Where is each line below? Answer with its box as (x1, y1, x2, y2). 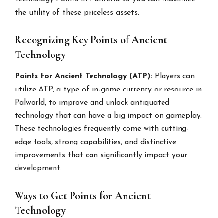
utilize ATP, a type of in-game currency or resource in (15, 85, 202, 93)
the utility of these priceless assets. (15, 8, 140, 17)
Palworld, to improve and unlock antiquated (15, 98, 170, 107)
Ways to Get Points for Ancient (15, 189, 151, 202)
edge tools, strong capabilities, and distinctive (15, 138, 177, 146)
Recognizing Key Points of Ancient (15, 33, 168, 46)
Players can (152, 72, 195, 80)
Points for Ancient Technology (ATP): (15, 72, 153, 80)
